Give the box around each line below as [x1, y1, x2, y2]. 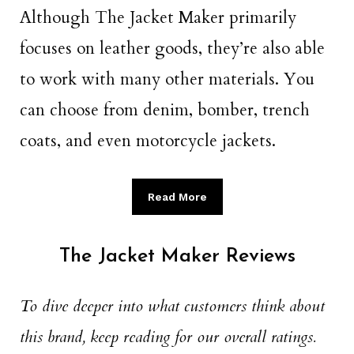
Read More [147, 190, 207, 204]
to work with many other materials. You [20, 68, 314, 92]
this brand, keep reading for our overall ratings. [20, 325, 316, 348]
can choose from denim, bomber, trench [20, 99, 310, 122]
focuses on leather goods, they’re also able [20, 37, 325, 61]
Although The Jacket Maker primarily [20, 6, 296, 30]
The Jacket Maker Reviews [58, 246, 296, 266]
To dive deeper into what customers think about [20, 294, 325, 318]
